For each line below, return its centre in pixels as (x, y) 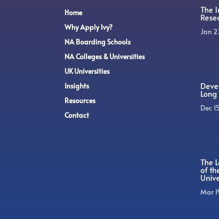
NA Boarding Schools (98, 42)
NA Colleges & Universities (105, 57)
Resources (80, 101)
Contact (77, 115)
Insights (77, 86)
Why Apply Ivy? (88, 27)
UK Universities (87, 71)
